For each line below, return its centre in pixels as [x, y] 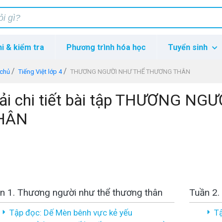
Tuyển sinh [189, 47]
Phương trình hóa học [106, 47]
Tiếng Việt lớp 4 [40, 72]
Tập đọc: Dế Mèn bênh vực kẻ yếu [71, 213]
